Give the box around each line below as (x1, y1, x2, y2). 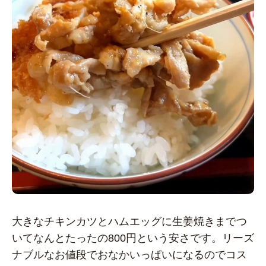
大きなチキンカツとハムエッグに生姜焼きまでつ (12, 216, 247, 228)
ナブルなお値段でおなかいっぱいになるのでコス (12, 249, 247, 261)
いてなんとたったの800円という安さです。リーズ (12, 232, 254, 245)
